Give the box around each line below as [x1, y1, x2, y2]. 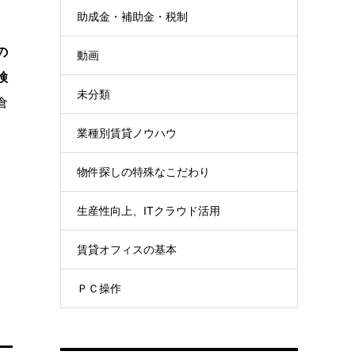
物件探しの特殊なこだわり [77, 166, 210, 178]
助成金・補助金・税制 [77, 10, 188, 23]
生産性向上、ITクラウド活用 [77, 204, 220, 217]
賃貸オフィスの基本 [77, 243, 177, 256]
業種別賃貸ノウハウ [77, 127, 177, 139]
